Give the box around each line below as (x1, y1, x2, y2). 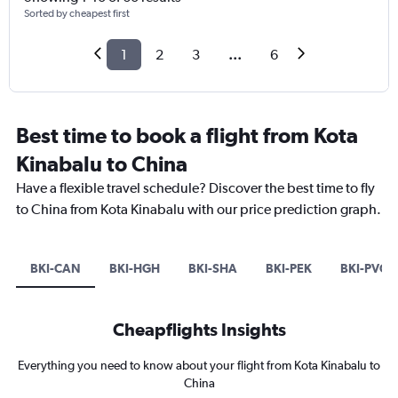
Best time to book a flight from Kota (16, 123, 358, 148)
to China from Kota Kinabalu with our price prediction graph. (16, 201, 381, 219)
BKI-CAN (30, 261, 81, 276)
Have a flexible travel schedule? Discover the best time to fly (16, 179, 375, 197)
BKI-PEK (266, 261, 312, 276)
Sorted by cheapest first (24, 7, 130, 20)
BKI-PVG (340, 261, 388, 276)
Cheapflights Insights (112, 319, 286, 340)
